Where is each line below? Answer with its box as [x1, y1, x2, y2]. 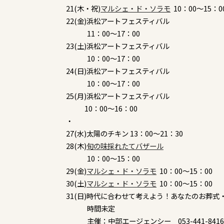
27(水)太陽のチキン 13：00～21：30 [66, 128, 183, 139]
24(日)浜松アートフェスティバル [66, 65, 171, 76]
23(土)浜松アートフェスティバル [66, 40, 171, 51]
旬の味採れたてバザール [86, 140, 163, 151]
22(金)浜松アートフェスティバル [66, 15, 171, 26]
